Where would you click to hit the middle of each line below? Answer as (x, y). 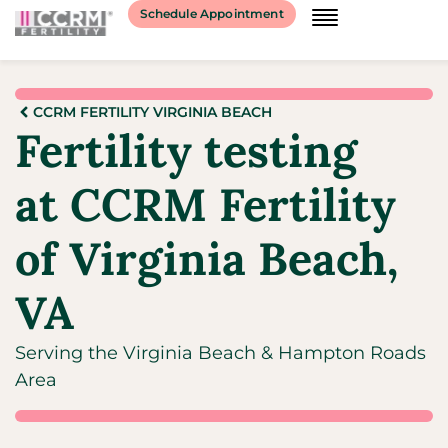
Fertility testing (186, 150)
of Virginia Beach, (206, 258)
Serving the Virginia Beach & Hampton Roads (220, 353)
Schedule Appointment (211, 13)
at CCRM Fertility (205, 204)
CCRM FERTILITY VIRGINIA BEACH (152, 112)
